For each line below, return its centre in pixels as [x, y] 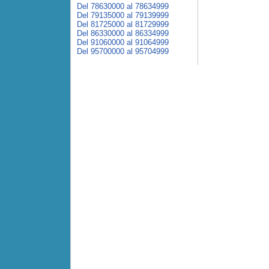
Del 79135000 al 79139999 [123, 15]
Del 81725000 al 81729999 [123, 24]
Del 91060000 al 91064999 [123, 42]
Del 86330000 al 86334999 [123, 33]
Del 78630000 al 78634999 [123, 6]
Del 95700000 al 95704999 [123, 51]
